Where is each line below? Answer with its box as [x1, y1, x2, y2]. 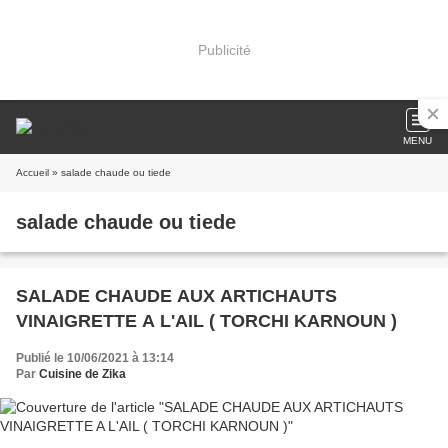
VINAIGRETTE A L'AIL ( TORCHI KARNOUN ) [16, 311, 397, 331]
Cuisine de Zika [39, 367, 126, 381]
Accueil [16, 167, 49, 178]
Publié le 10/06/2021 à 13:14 [16, 351, 174, 365]
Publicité [197, 41, 251, 58]
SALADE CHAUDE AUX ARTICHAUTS [16, 286, 337, 306]
